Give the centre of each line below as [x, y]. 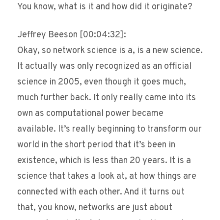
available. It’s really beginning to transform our [110, 130]
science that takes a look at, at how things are [107, 177]
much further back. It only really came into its [107, 98]
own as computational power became [90, 114]
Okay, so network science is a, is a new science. [110, 51]
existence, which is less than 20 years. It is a [104, 161]
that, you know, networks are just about [95, 208]
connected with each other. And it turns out [101, 192]
